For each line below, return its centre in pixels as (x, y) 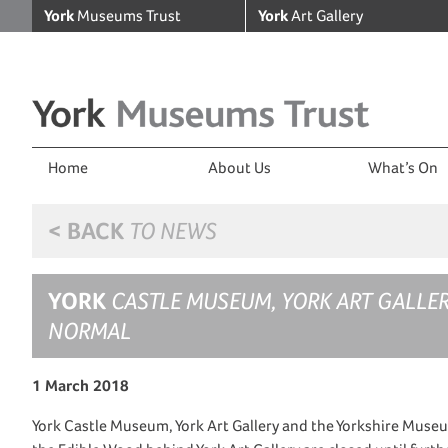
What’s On (403, 167)
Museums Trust (127, 15)
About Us (239, 167)
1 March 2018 (80, 385)
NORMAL (89, 330)
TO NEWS (170, 230)
